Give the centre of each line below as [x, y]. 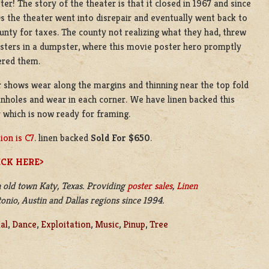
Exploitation [66, 224]
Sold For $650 [119, 138]
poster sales [150, 186]
